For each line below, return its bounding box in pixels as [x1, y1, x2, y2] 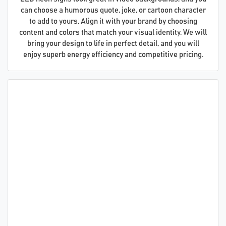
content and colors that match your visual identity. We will [19, 28, 207, 36]
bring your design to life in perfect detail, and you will [27, 39, 199, 47]
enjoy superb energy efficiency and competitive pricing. [23, 50, 203, 59]
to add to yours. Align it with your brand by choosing [29, 17, 197, 25]
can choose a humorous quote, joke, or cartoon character [20, 6, 206, 14]
